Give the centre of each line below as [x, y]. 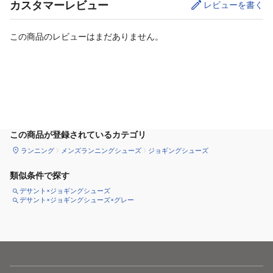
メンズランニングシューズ [101, 150]
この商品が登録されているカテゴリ [78, 134]
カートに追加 [127, 93]
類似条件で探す [40, 176]
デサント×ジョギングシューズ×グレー [77, 200]
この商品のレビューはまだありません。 [87, 36]
